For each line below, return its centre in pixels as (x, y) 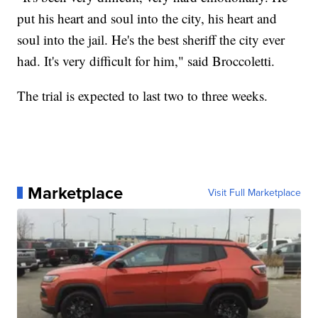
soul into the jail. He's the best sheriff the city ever (151, 39)
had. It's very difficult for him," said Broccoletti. (146, 60)
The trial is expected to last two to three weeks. (143, 95)
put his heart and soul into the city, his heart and (147, 18)
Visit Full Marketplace (254, 192)
